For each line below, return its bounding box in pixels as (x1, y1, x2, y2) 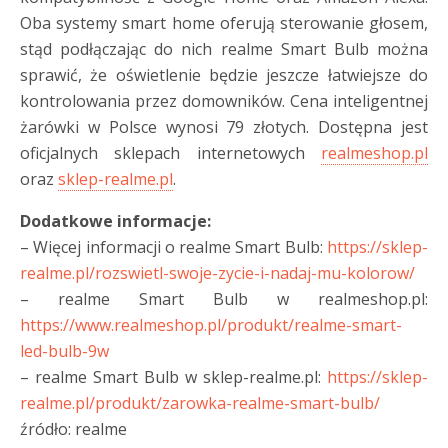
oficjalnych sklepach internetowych (20, 141, 321, 164)
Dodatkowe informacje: (20, 209, 211, 232)
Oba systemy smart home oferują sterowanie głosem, (20, 11, 428, 34)
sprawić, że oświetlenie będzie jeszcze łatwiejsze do (20, 63, 428, 86)
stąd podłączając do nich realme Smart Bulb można (20, 37, 428, 60)
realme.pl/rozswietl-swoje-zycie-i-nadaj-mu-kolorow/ (20, 261, 415, 284)
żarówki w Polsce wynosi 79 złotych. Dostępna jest (20, 115, 428, 138)
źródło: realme (20, 417, 127, 440)
